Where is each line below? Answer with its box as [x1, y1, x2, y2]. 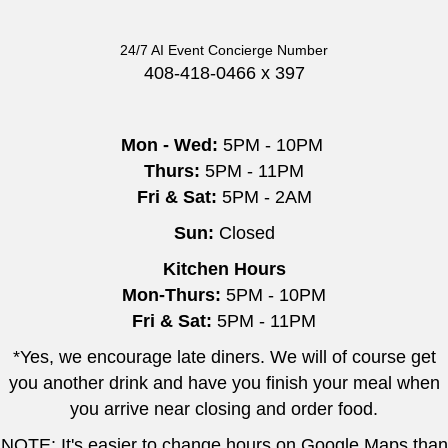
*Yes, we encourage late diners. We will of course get [12, 346, 436, 367]
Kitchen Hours [162, 258, 286, 279]
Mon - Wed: [120, 134, 223, 155]
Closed [218, 222, 275, 243]
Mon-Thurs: [122, 284, 221, 305]
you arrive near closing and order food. [70, 398, 378, 419]
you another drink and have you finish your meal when [8, 372, 440, 393]
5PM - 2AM [216, 186, 312, 207]
